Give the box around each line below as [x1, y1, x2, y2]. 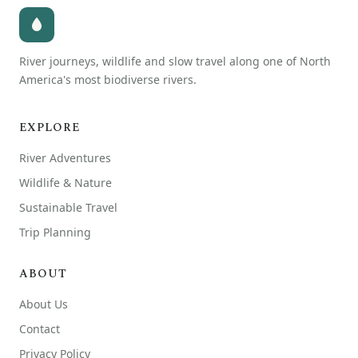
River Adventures [19, 149, 111, 165]
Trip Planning [19, 224, 91, 240]
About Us [19, 296, 68, 312]
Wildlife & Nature [19, 174, 112, 190]
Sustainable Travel [19, 199, 117, 215]
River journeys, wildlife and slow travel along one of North [19, 53, 331, 69]
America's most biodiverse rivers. [19, 71, 197, 87]
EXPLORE [19, 118, 80, 136]
